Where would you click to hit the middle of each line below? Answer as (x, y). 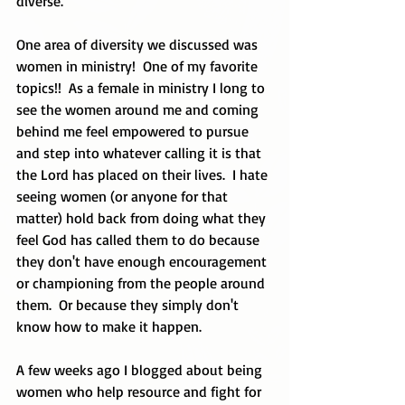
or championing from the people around (142, 283)
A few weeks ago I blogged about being (141, 370)
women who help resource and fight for (141, 391)
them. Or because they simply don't (129, 305)
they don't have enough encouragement (143, 261)
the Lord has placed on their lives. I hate (144, 174)
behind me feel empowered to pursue (134, 131)
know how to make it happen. (113, 326)
